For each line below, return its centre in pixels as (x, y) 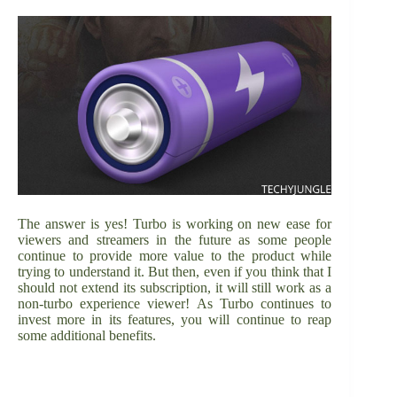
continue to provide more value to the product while (175, 256)
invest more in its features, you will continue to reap (175, 320)
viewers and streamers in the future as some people (175, 240)
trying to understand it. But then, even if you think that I (175, 272)
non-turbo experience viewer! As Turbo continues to (175, 304)
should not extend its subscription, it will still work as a (175, 288)
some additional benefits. (87, 336)
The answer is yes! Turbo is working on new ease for (175, 224)
